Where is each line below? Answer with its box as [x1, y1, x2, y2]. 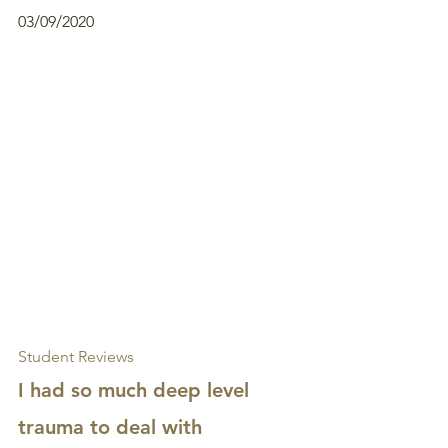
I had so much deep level [18, 378, 255, 402]
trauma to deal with [18, 415, 202, 439]
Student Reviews [18, 347, 134, 366]
